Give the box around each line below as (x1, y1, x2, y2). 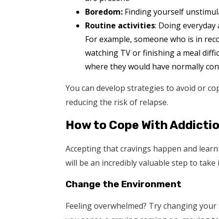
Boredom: (85, 6, 123, 17)
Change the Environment (66, 179, 182, 190)
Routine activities (85, 20, 155, 31)
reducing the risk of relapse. (66, 96, 169, 108)
